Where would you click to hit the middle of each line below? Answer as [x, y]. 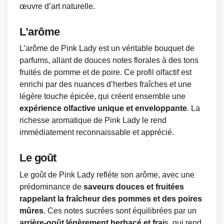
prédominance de [51, 186]
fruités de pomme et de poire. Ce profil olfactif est [105, 72]
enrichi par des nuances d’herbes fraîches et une [105, 84]
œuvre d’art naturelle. [57, 6]
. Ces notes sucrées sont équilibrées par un [120, 210]
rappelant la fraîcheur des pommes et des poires [111, 198]
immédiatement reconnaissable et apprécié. [97, 132]
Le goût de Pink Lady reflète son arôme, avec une [107, 174]
